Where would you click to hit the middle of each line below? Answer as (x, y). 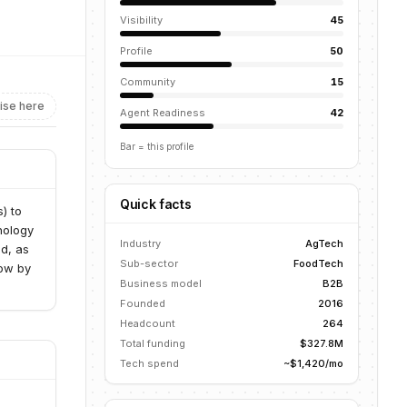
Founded (143, 303)
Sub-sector (149, 263)
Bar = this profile (157, 146)
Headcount (148, 323)
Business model (161, 283)
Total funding (153, 343)
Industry (140, 243)
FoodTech (318, 263)
